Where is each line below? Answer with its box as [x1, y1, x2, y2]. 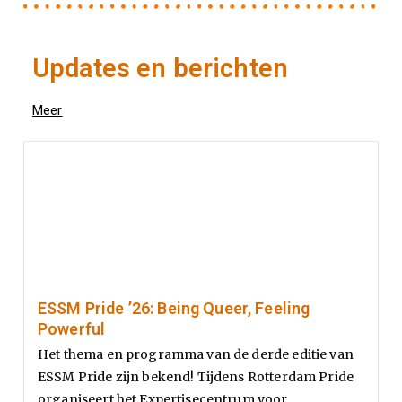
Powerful [38, 319, 106, 338]
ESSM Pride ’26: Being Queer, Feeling [38, 298, 310, 318]
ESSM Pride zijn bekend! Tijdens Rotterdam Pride [38, 368, 354, 385]
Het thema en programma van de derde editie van [38, 345, 354, 363]
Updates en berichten [32, 52, 288, 83]
